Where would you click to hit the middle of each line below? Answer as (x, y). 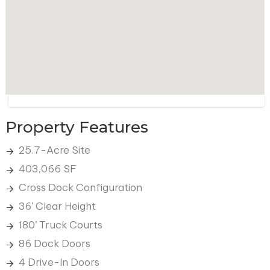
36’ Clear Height (57, 206)
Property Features (77, 127)
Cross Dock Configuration (80, 188)
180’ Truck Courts (60, 225)
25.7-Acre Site (54, 150)
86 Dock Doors (54, 244)
